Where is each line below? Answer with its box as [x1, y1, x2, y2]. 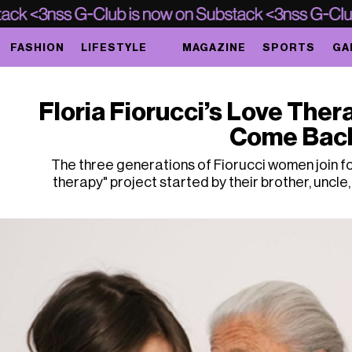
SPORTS [262, 42, 316, 53]
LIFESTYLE [80, 42, 147, 53]
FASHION [9, 42, 64, 53]
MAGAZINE [182, 42, 247, 53]
